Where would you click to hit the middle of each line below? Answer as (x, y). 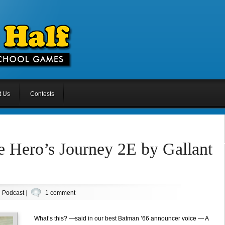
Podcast (13, 193)
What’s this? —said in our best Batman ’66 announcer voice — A (121, 218)
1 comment (60, 193)
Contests (42, 94)
